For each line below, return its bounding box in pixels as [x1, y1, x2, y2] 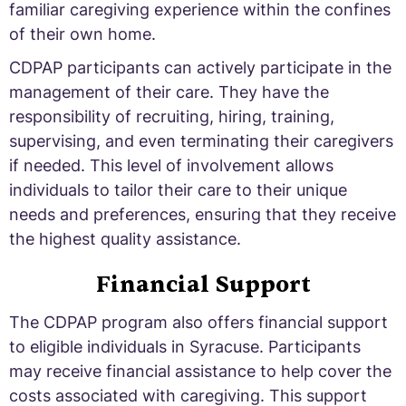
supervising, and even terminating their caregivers [9, 130, 393, 150]
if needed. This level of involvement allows [9, 155, 333, 175]
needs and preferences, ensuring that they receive [9, 204, 396, 224]
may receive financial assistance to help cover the [9, 361, 391, 381]
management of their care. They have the [9, 82, 329, 101]
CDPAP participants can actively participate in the [9, 57, 391, 77]
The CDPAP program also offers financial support [9, 312, 388, 332]
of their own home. [9, 24, 156, 43]
